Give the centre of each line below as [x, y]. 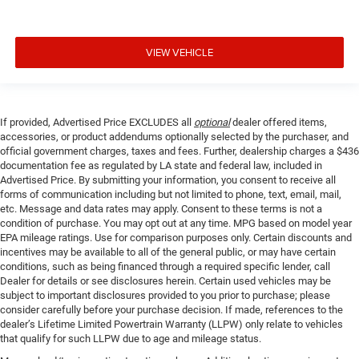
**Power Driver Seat [87, 56]
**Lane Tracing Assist [92, 34]
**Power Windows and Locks [113, 79]
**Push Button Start [87, 123]
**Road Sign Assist [85, 146]
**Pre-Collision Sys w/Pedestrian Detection [151, 101]
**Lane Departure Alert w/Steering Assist [145, 11]
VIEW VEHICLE [179, 52]
